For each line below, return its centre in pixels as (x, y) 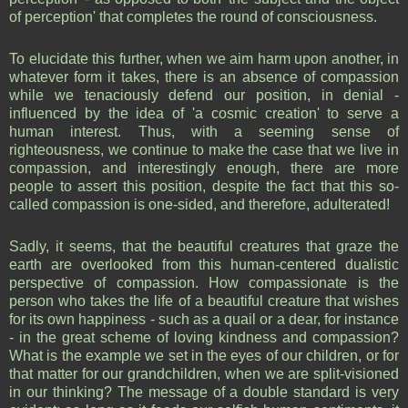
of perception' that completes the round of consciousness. (195, 16)
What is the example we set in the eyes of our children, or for (204, 355)
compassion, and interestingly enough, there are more (204, 168)
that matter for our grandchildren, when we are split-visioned (204, 373)
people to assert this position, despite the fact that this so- (204, 186)
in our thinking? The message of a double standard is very (204, 392)
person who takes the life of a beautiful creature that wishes (204, 301)
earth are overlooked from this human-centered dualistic (204, 264)
